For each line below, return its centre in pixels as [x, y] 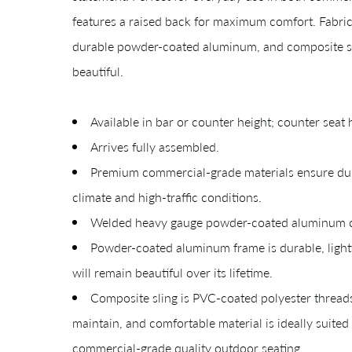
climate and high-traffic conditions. [167, 196]
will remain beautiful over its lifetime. [172, 272]
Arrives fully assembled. [155, 146]
